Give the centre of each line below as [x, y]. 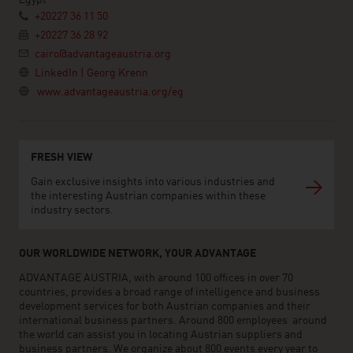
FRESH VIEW [61, 158]
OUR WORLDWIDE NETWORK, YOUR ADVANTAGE [139, 254]
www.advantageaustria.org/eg [110, 92]
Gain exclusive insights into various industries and [153, 182]
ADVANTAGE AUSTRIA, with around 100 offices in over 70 [156, 278]
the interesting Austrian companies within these [148, 196]
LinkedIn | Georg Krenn [91, 73]
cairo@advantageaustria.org [103, 54]
